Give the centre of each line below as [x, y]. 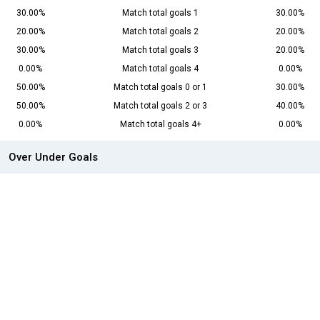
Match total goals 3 [160, 50]
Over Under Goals [53, 157]
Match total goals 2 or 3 [160, 106]
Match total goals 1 [160, 13]
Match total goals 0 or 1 [160, 87]
